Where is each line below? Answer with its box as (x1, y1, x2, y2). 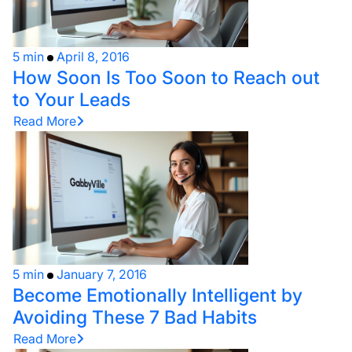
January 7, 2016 (57, 266, 147, 282)
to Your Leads (13, 88, 130, 112)
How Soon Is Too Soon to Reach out (13, 66, 320, 90)
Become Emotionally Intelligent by (13, 283, 302, 306)
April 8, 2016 (57, 49, 130, 65)
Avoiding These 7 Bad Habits (13, 305, 257, 328)
